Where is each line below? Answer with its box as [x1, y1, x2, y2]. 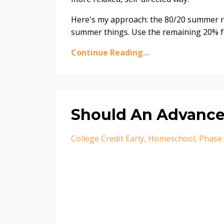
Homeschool [148, 133, 195, 144]
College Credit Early [71, 133, 144, 144]
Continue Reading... [71, 47, 149, 58]
